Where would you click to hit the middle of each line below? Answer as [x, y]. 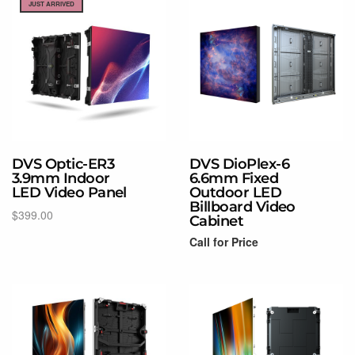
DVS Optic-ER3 [63, 164]
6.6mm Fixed [234, 178]
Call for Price [224, 241]
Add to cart [39, 234]
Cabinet [217, 221]
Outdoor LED [236, 192]
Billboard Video [242, 206]
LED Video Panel [69, 192]
